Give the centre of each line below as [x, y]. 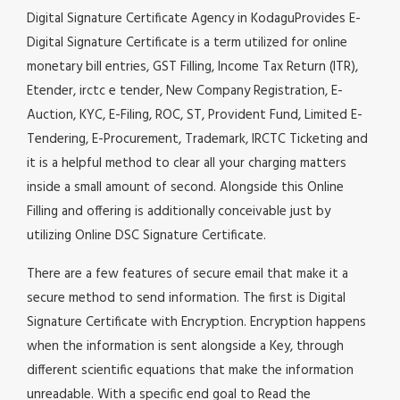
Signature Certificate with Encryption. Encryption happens [196, 323]
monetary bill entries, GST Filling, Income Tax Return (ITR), [192, 67]
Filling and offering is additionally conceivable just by [179, 212]
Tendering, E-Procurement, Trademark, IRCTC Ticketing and [197, 140]
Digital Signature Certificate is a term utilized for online [187, 43]
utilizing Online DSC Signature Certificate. [146, 236]
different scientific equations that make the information [190, 371]
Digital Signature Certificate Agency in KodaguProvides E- [194, 19]
